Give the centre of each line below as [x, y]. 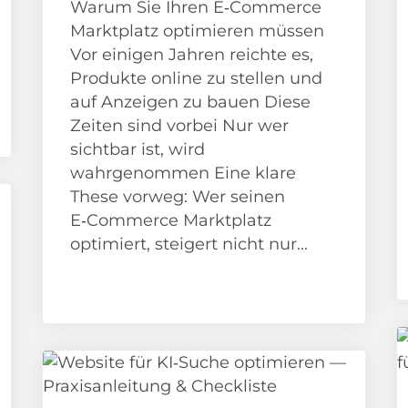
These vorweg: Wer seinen [178, 196]
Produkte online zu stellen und [197, 78]
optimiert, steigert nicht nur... [189, 244]
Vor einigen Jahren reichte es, [192, 54]
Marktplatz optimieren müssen [198, 31]
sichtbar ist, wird [138, 149]
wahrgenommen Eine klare [184, 173]
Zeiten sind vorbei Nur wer [180, 125]
